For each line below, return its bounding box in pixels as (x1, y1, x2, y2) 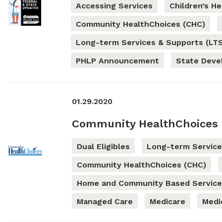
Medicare (149, 197, 185, 207)
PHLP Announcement (76, 56, 160, 66)
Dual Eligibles (76, 142, 130, 152)
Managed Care (76, 197, 133, 207)
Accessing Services (76, 1, 153, 11)
